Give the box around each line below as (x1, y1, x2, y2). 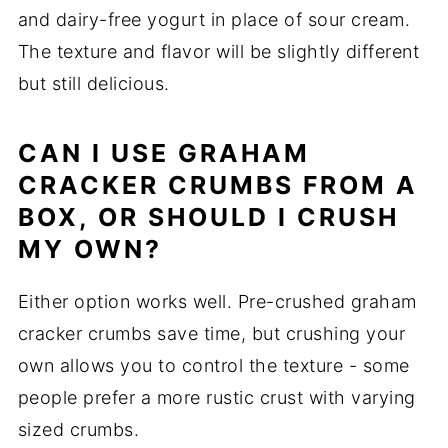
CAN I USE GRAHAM (17, 137, 310, 168)
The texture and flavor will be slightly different (17, 40, 420, 62)
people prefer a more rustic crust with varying (17, 386, 416, 408)
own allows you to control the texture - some (17, 354, 410, 376)
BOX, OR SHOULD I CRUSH (17, 201, 399, 232)
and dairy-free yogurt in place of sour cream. (17, 8, 411, 30)
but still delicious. (17, 72, 170, 94)
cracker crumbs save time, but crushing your (17, 322, 406, 344)
